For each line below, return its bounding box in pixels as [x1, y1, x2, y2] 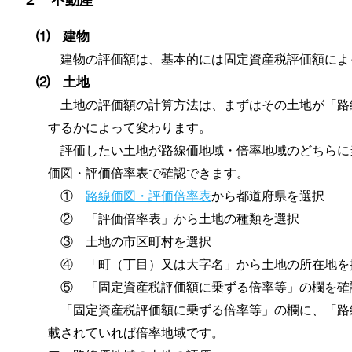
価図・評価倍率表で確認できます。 [48, 167, 249, 181]
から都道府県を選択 [211, 189, 324, 203]
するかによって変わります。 [48, 121, 211, 135]
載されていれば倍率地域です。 [48, 326, 224, 340]
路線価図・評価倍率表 [86, 189, 211, 203]
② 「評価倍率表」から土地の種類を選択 [48, 212, 299, 226]
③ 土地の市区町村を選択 [48, 235, 211, 249]
